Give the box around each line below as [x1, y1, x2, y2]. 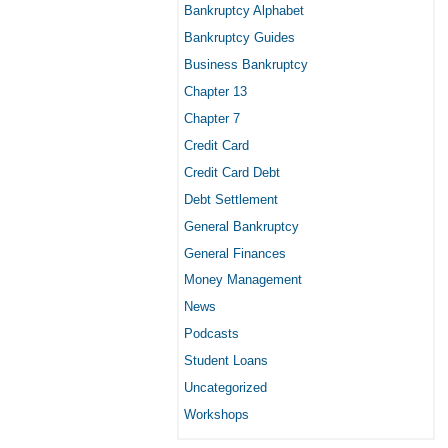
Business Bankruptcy [184, 56, 308, 72]
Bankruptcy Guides [184, 29, 295, 45]
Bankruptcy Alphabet [184, 2, 304, 18]
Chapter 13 [184, 83, 247, 99]
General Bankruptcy [184, 218, 299, 234]
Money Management [184, 272, 302, 288]
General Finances [184, 245, 286, 261]
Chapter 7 [184, 110, 240, 126]
